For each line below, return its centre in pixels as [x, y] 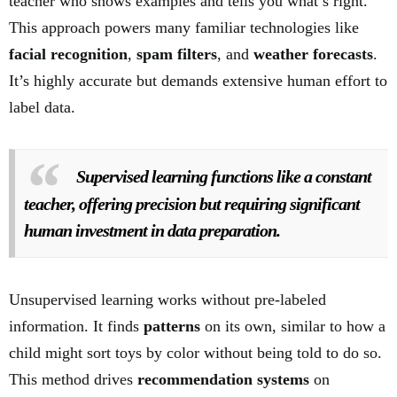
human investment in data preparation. [152, 231]
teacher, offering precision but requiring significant [192, 204]
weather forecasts [313, 54]
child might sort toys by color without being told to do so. [195, 353]
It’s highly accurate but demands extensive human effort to [198, 81]
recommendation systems [223, 380]
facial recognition [68, 54]
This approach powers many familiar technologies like [184, 28]
